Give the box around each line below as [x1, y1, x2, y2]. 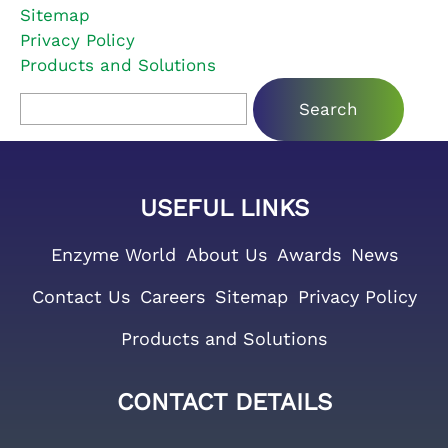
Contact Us [31, 286, 130, 308]
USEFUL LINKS [139, 194, 309, 223]
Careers [139, 286, 205, 308]
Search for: [20, 80, 114, 101]
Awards [276, 244, 341, 266]
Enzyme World [50, 244, 176, 266]
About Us [185, 244, 267, 266]
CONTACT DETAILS [116, 388, 332, 417]
